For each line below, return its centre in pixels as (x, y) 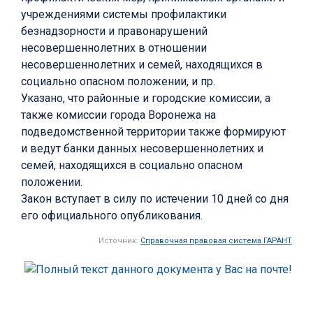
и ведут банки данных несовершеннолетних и (142, 149)
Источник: (119, 241)
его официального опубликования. (112, 216)
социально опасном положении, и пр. (118, 82)
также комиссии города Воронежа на (118, 115)
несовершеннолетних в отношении (114, 48)
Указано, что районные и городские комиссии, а (146, 99)
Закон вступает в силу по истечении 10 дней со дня (155, 199)
